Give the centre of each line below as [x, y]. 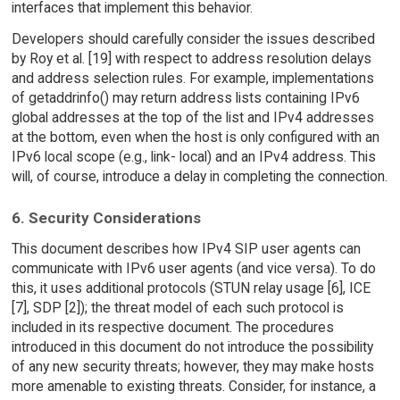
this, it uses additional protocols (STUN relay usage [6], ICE [191, 288]
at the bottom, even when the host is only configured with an [195, 137]
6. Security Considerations [106, 218]
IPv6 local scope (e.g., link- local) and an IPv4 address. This [193, 156]
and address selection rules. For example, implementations [192, 78]
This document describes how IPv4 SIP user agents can [186, 249]
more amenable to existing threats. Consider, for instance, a [193, 387]
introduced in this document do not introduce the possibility [192, 347]
